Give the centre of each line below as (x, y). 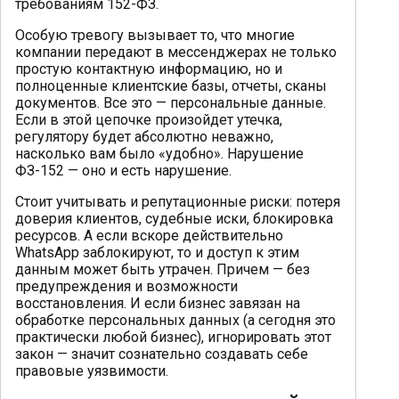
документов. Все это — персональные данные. (171, 102)
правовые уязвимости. (92, 370)
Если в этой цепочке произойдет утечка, (149, 119)
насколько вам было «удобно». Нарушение (159, 153)
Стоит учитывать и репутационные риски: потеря (178, 201)
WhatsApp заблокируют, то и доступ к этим (157, 252)
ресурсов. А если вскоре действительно (149, 235)
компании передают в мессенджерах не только (176, 52)
